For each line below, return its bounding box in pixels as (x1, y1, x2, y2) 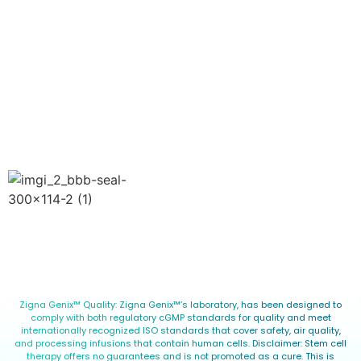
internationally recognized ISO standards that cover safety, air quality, (20, 323, 341, 337)
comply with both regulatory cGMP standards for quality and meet (30, 310, 331, 324)
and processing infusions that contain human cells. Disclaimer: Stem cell (15, 336, 346, 350)
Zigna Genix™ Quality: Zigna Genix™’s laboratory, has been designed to (19, 297, 342, 311)
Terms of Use (8, 98, 83, 115)
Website (8, 16, 77, 39)
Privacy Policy (8, 63, 84, 80)
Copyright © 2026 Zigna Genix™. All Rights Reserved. (8, 239, 263, 253)
